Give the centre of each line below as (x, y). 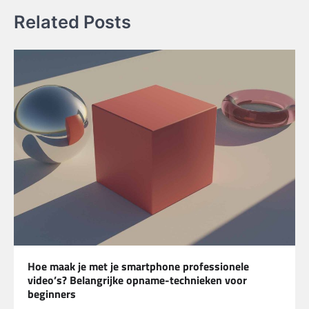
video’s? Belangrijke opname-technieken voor (137, 280)
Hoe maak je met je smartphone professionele (138, 267)
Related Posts (72, 21)
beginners (52, 294)
